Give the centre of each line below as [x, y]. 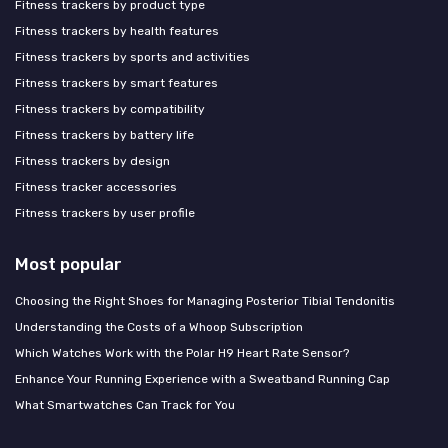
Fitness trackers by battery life [104, 135]
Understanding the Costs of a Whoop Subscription [159, 327]
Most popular [68, 264]
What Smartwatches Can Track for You [125, 405]
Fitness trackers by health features [117, 31]
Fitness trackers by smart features [116, 83]
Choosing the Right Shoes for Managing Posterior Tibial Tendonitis [205, 301]
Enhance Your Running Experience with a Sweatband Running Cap [202, 379]
